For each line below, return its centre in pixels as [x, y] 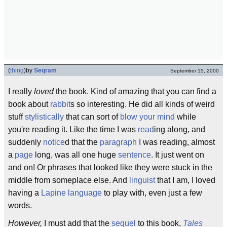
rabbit [60, 104]
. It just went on [178, 155]
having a [25, 193]
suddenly [26, 142]
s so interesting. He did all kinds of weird [143, 104]
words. [20, 205]
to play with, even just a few [152, 193]
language [85, 193]
